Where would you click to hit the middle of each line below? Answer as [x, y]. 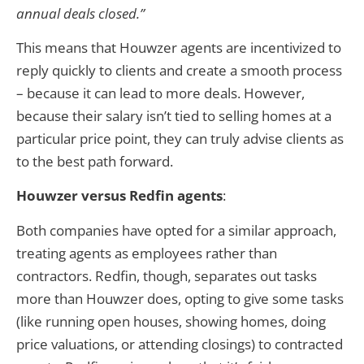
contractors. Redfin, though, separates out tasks [167, 275]
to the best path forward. [95, 161]
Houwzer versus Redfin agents [119, 196]
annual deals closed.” [80, 13]
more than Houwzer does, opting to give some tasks [180, 298]
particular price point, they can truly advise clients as [180, 138]
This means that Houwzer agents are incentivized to [179, 47]
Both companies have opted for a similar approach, [176, 230]
